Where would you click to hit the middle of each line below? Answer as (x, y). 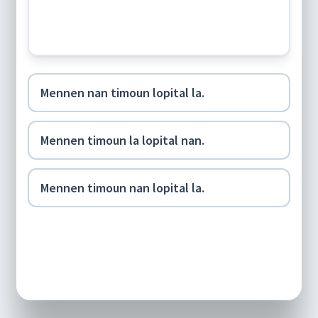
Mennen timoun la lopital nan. (122, 140)
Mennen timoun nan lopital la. (122, 187)
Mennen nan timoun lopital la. (122, 92)
